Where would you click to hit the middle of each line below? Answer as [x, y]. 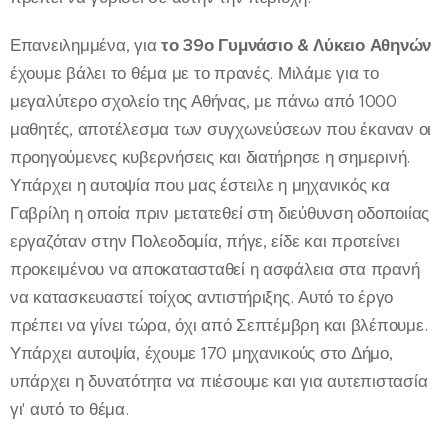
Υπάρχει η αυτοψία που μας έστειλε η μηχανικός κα [200, 185]
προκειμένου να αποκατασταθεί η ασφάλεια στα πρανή [215, 269]
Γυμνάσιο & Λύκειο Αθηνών [322, 45]
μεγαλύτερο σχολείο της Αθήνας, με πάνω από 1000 [203, 101]
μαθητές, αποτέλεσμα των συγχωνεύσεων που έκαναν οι [221, 129]
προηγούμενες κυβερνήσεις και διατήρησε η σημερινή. [210, 157]
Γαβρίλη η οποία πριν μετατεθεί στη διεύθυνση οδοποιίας [220, 213]
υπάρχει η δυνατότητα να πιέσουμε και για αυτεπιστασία [219, 381]
